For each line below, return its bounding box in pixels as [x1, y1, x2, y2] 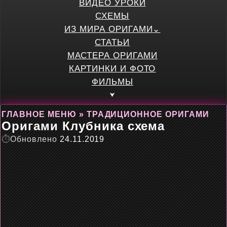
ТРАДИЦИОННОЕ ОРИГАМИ [86, 110, 209, 119]
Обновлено [10, 135, 57, 143]
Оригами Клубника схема [2, 119, 165, 133]
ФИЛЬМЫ [91, 77, 133, 87]
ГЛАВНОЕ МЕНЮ [2, 110, 77, 119]
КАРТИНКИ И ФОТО [69, 64, 156, 73]
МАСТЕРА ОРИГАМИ [67, 51, 158, 60]
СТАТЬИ [95, 37, 130, 47]
